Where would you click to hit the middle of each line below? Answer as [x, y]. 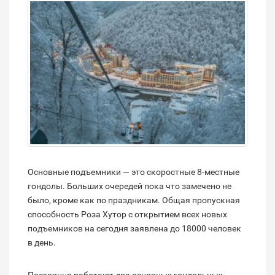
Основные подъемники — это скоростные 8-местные [134, 172]
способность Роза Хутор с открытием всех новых [127, 215]
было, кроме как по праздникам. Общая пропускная [134, 200]
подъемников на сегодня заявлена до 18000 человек [134, 229]
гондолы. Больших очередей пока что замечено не [130, 186]
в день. [42, 243]
